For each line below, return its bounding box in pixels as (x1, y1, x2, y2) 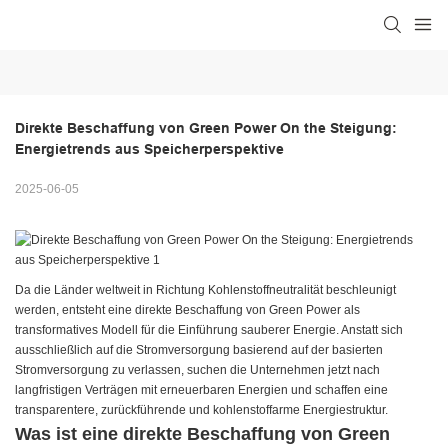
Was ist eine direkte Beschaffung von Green (15, 424, 390, 445)
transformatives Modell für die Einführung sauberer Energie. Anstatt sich (15, 323, 403, 338)
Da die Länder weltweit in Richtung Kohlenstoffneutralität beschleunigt (15, 283, 396, 298)
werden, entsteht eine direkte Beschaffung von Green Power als (15, 303, 360, 318)
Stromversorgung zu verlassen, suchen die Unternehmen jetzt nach (15, 363, 380, 378)
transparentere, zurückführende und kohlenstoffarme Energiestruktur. (15, 403, 388, 418)
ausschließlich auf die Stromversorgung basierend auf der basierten (15, 343, 383, 358)
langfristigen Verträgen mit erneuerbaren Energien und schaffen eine (15, 383, 388, 398)
